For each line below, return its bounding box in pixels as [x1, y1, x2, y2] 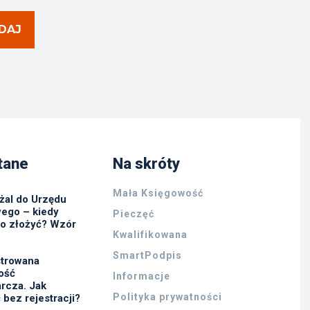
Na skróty [113, 154, 181, 172]
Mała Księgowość [113, 187, 204, 199]
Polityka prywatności [113, 291, 223, 302]
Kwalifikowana [113, 228, 188, 240]
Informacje [113, 270, 171, 282]
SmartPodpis [113, 249, 183, 261]
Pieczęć [113, 208, 155, 219]
